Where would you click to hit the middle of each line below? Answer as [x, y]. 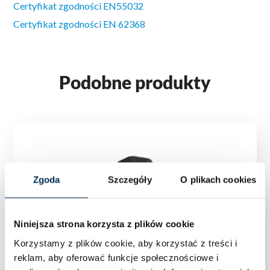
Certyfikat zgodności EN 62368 [80, 24]
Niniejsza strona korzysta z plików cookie [104, 224]
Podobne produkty [135, 82]
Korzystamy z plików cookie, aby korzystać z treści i [125, 243]
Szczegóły [130, 180]
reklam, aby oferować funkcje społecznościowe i [116, 257]
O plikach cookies [218, 180]
